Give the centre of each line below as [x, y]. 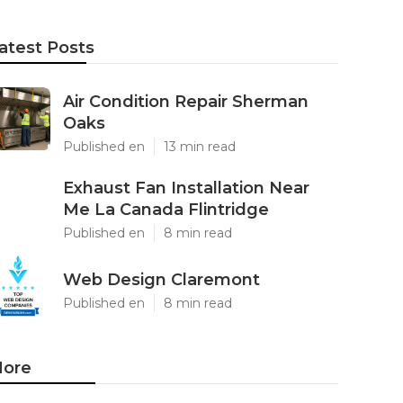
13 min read [200, 147]
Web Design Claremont [161, 280]
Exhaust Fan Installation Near [186, 188]
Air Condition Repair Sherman [186, 102]
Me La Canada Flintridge [166, 210]
